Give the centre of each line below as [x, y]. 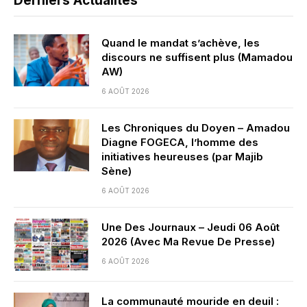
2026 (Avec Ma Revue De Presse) [188, 241]
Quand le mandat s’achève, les [181, 42]
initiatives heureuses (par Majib [182, 156]
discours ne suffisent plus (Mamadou [197, 57]
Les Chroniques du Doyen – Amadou [196, 127]
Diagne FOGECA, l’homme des [180, 142]
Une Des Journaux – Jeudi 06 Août [191, 227]
